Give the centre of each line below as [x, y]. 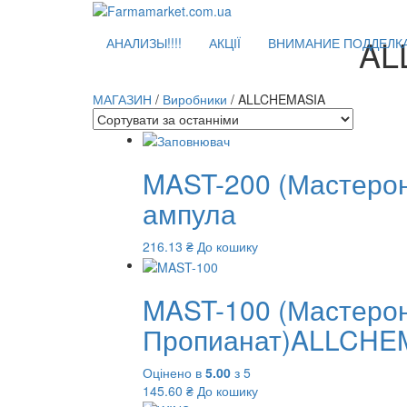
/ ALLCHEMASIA [276, 99]
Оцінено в [174, 372]
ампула [189, 213]
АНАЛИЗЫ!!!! [144, 43]
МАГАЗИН [122, 99]
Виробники [195, 99]
